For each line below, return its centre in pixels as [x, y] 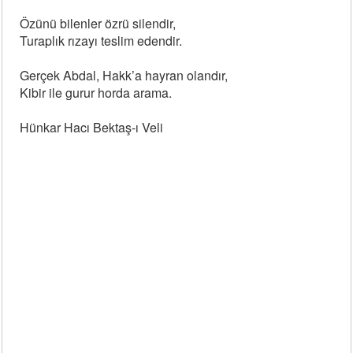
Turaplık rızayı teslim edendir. [101, 41]
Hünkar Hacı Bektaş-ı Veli [92, 127]
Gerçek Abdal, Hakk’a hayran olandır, [124, 75]
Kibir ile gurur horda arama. [96, 93]
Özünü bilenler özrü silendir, [98, 23]
